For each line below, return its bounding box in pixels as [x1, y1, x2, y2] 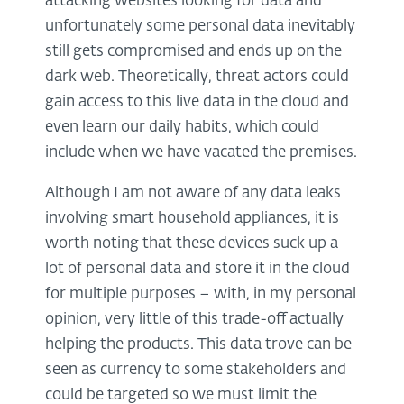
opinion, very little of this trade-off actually [45, 311, 344, 327]
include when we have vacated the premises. [45, 144, 357, 161]
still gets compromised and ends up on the [45, 43, 342, 60]
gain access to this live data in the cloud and [45, 94, 349, 110]
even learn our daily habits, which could [45, 119, 319, 135]
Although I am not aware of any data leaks [45, 185, 341, 201]
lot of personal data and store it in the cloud [45, 261, 350, 277]
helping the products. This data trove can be [45, 336, 352, 353]
